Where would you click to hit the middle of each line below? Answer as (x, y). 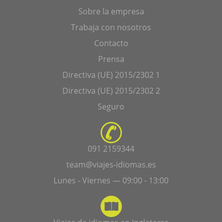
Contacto (111, 43)
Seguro (111, 106)
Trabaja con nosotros (111, 27)
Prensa (111, 59)
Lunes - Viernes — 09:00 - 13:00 (111, 180)
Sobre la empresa (111, 11)
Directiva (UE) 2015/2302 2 (111, 90)
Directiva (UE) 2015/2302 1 (111, 75)
